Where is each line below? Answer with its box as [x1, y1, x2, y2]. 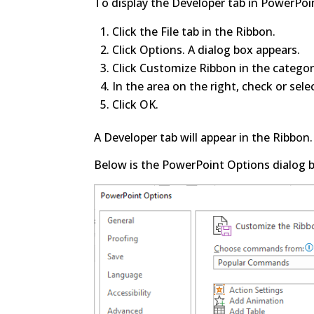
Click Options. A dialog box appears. [112, 41, 301, 57]
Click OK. [112, 96, 159, 112]
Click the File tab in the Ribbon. [112, 23, 276, 39]
